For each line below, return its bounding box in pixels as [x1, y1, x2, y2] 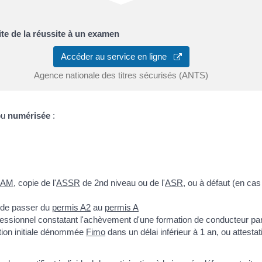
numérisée [8, 110, 50, 120]
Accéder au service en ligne [60, 51, 174, 61]
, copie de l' [13, 178, 56, 188]
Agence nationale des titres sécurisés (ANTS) [34, 70, 208, 80]
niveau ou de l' [108, 178, 165, 188]
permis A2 [52, 202, 91, 213]
